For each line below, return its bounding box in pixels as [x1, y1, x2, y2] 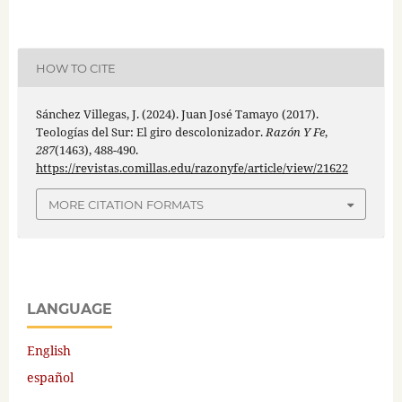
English [27, 341, 71, 359]
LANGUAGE [27, 300, 112, 318]
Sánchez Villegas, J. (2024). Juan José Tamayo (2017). [35, 106, 319, 123]
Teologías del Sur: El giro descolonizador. [35, 124, 266, 141]
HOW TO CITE [35, 60, 116, 75]
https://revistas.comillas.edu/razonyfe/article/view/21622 [35, 160, 348, 177]
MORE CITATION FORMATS [48, 197, 204, 212]
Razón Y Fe [265, 124, 325, 141]
